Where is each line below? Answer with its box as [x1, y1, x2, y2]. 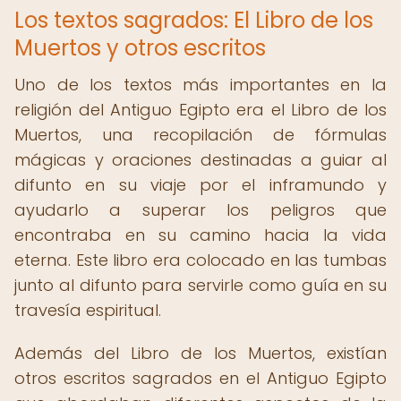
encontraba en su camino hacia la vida [14, 224, 387, 246]
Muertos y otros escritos [14, 33, 266, 63]
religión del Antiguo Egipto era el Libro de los [14, 98, 387, 121]
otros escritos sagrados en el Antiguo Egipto [14, 367, 387, 389]
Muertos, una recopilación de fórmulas [14, 124, 387, 146]
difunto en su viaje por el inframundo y [14, 174, 387, 196]
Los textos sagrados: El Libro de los [14, 5, 373, 35]
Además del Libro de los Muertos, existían [14, 342, 387, 364]
